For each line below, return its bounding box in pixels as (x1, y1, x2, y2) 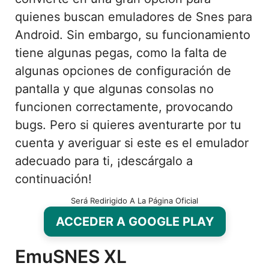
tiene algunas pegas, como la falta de (15, 45, 227, 60)
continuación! (15, 171, 92, 186)
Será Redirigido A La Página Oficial (71, 195, 198, 205)
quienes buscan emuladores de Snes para (15, 9, 252, 24)
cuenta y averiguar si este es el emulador (15, 135, 249, 150)
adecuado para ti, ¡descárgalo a (15, 153, 193, 168)
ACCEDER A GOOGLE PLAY (55, 214, 214, 229)
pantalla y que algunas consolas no (15, 81, 214, 96)
